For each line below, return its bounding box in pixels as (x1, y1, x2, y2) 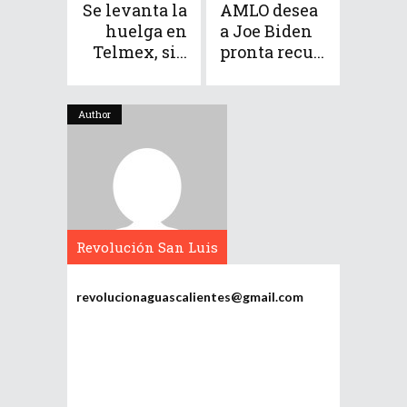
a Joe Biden (220, 20, 313, 43)
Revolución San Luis (76, 238, 218, 257)
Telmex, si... (93, 41, 187, 64)
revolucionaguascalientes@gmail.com (76, 289, 303, 305)
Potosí (125, 273, 169, 292)
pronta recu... (220, 41, 324, 64)
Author (78, 107, 111, 122)
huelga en (105, 20, 187, 43)
